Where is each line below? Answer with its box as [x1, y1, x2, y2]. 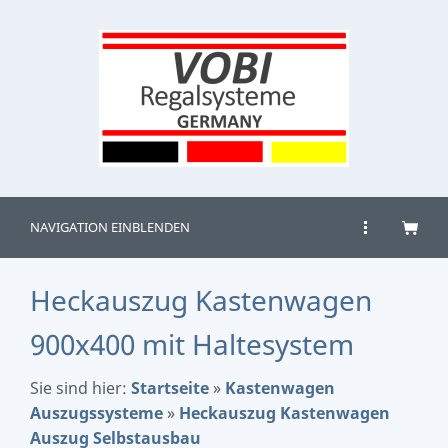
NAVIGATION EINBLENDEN [30, 218, 190, 236]
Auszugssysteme [30, 402, 163, 424]
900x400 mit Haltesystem [30, 325, 354, 363]
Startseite [131, 377, 209, 399]
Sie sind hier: [30, 377, 131, 399]
